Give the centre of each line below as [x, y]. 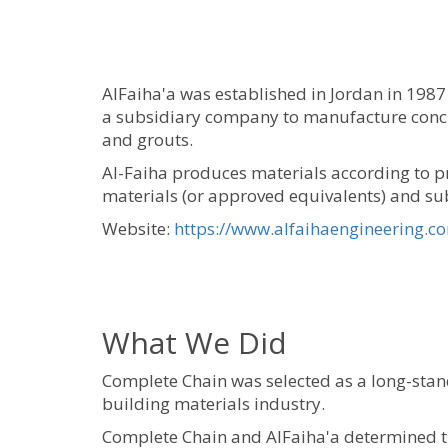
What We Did [198, 343]
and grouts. [147, 140]
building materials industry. [213, 404]
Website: [138, 229]
